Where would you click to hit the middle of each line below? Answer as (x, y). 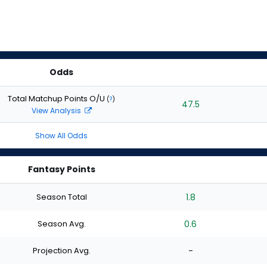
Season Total (61, 197)
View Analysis (57, 110)
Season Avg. (61, 223)
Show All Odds (61, 136)
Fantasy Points (61, 169)
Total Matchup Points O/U (57, 98)
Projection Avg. (61, 250)
